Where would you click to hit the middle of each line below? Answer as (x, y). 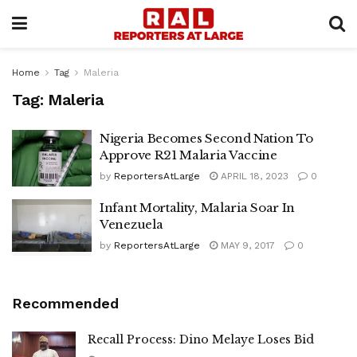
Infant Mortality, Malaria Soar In (198, 207)
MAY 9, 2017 (246, 245)
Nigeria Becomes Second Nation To (206, 138)
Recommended (65, 303)
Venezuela (131, 224)
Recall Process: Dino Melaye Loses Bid (201, 339)
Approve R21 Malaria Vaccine (188, 155)
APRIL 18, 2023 (253, 176)
